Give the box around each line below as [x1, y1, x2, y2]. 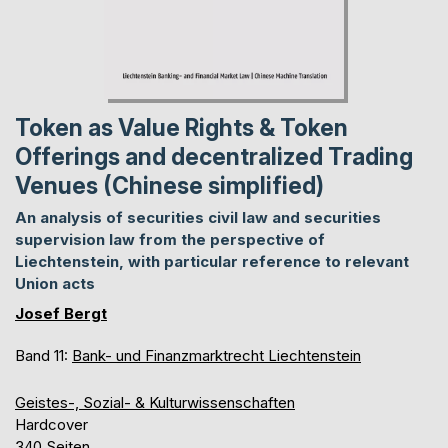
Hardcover [15, 414, 88, 434]
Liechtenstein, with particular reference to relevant [15, 251, 409, 271]
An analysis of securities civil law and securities [15, 207, 381, 227]
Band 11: [15, 345, 72, 365]
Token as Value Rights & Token [15, 113, 348, 142]
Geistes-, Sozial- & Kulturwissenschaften [15, 392, 295, 412]
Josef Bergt [15, 303, 107, 323]
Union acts [15, 273, 95, 293]
